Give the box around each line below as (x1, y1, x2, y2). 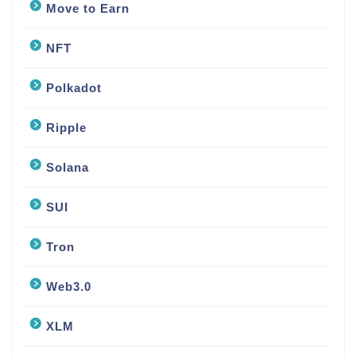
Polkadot (46, 81, 102, 95)
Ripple (46, 121, 87, 135)
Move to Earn (46, 2, 130, 16)
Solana (46, 161, 89, 175)
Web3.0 (46, 280, 91, 294)
